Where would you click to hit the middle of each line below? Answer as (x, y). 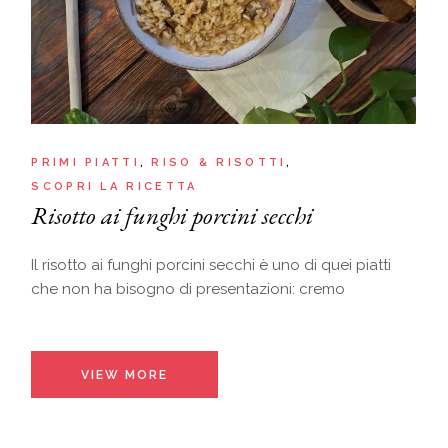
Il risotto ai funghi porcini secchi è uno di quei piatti (211, 265)
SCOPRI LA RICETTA (114, 186)
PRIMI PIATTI (85, 162)
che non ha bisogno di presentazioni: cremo (188, 289)
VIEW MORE (125, 375)
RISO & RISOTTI (219, 162)
